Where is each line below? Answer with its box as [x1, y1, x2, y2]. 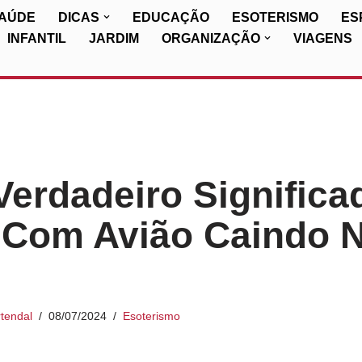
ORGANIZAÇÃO [162, 32, 260, 45]
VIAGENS [293, 32, 352, 45]
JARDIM [89, 32, 139, 45]
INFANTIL [7, 32, 66, 45]
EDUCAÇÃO [133, 11, 209, 24]
